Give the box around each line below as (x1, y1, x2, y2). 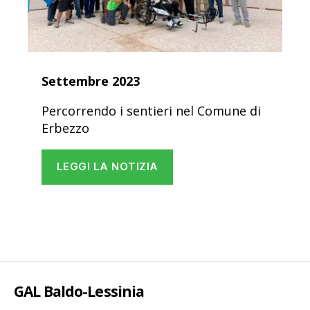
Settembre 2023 (42, 72, 140, 89)
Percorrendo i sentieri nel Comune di (42, 102, 261, 119)
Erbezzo (42, 119, 89, 136)
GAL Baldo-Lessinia (14, 281, 145, 301)
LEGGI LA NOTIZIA (56, 160, 158, 174)
